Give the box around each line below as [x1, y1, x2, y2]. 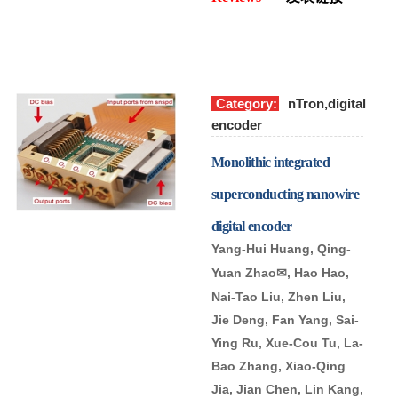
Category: [216, 95, 277, 111]
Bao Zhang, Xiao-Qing [211, 358, 346, 373]
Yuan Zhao [211, 265, 276, 280]
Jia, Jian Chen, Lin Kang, [211, 381, 363, 396]
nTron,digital [288, 95, 366, 111]
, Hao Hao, [287, 265, 349, 280]
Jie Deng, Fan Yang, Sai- [211, 312, 359, 327]
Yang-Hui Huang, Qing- [211, 241, 351, 256]
